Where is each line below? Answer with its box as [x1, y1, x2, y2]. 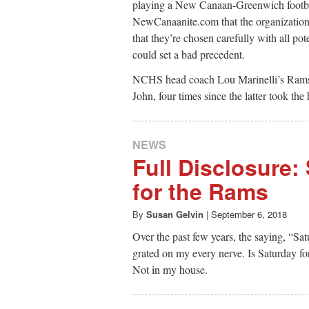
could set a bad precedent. [132, 47, 248, 62]
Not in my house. [132, 262, 208, 277]
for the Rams [132, 175, 268, 208]
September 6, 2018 [211, 208, 287, 221]
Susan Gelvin [146, 208, 203, 221]
